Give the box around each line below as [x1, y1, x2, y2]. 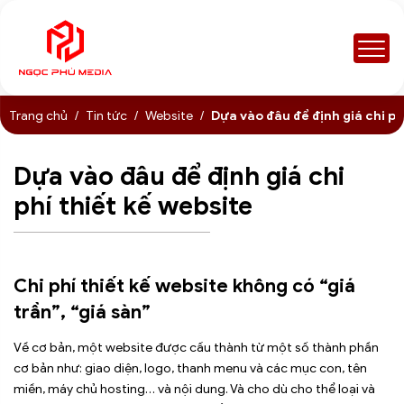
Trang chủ [9, 108, 68, 124]
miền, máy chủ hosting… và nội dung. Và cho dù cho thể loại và [14, 381, 375, 397]
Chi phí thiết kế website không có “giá [14, 273, 355, 298]
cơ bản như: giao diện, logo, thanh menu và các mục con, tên [14, 360, 367, 376]
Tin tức [86, 108, 127, 124]
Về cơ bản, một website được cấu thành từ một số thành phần [14, 339, 379, 355]
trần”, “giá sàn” [14, 299, 151, 324]
